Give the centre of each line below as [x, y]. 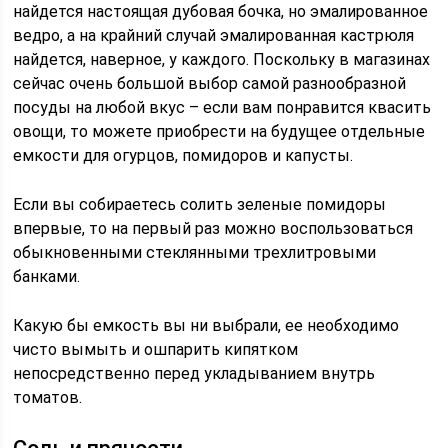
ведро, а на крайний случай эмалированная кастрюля [214, 35]
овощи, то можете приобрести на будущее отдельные [219, 131]
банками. [47, 276]
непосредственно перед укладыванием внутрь [194, 373]
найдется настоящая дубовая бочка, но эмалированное [221, 11]
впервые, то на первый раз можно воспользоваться [213, 228]
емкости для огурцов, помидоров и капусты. [183, 155]
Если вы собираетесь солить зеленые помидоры [200, 204]
